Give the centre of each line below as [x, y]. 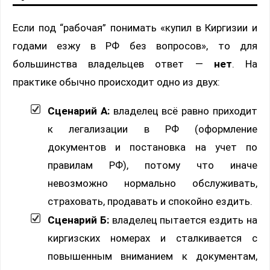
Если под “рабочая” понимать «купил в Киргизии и [135, 28]
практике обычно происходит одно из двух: [116, 82]
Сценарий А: [79, 111]
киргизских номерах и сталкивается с [152, 238]
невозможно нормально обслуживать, [152, 184]
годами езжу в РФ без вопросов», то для [135, 46]
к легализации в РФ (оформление [152, 129]
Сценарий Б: [78, 220]
